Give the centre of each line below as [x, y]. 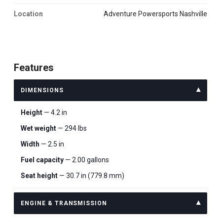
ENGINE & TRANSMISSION [64, 203]
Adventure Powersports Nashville [158, 14]
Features [34, 68]
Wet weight [38, 128]
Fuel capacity [42, 160]
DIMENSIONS [42, 90]
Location [28, 14]
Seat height [39, 176]
